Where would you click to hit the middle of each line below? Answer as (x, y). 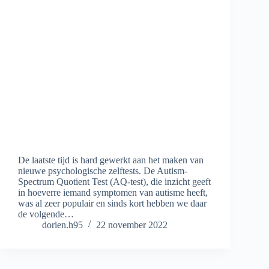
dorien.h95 (62, 225)
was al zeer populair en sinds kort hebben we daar (112, 203)
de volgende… (46, 214)
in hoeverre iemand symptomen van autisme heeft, (113, 192)
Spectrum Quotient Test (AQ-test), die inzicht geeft (114, 181)
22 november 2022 (132, 225)
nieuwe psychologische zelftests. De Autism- (103, 171)
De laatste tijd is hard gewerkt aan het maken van (111, 160)
